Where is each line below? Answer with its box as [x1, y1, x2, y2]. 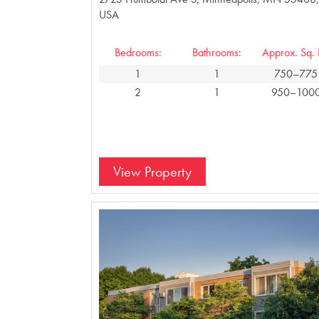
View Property [113, 162, 192, 181]
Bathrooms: [192, 44, 242, 60]
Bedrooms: [114, 44, 162, 60]
